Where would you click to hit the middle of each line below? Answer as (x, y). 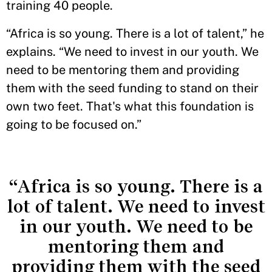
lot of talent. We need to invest (136, 206)
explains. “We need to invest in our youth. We (132, 52)
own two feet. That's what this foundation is (130, 106)
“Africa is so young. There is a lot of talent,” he (135, 33)
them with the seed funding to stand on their (132, 88)
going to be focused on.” (75, 124)
